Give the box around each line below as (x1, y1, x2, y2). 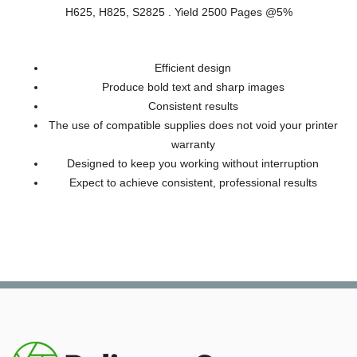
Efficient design (155, 61, 231, 74)
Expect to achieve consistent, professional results (69, 175, 317, 189)
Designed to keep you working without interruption (67, 156, 319, 170)
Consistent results (147, 99, 238, 112)
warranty (171, 137, 215, 151)
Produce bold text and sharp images (101, 80, 284, 93)
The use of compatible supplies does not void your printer (48, 118, 338, 131)
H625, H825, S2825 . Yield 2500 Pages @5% (65, 5, 292, 18)
